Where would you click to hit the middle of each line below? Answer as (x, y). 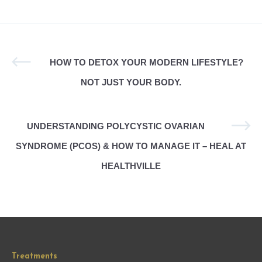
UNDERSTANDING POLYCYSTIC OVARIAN (116, 126)
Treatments (35, 256)
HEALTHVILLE (131, 166)
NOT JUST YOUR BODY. (131, 82)
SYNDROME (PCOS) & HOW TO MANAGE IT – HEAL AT (131, 146)
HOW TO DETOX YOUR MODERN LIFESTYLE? (146, 62)
